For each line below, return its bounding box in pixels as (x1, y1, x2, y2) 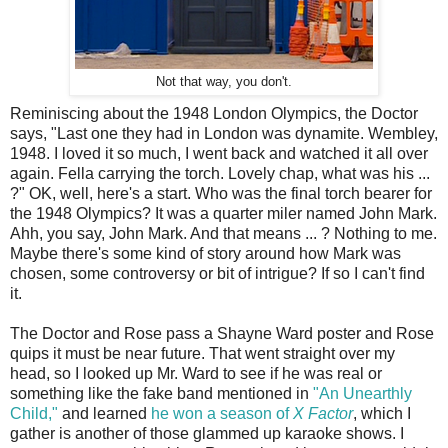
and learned (58, 404, 151, 422)
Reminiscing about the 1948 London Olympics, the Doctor (10, 104, 418, 122)
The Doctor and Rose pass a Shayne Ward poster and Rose (10, 324, 434, 342)
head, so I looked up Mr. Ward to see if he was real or (10, 364, 382, 382)
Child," (10, 404, 58, 422)
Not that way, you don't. (156, 74, 292, 89)
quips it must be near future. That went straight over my (10, 344, 395, 362)
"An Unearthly (313, 384, 412, 402)
